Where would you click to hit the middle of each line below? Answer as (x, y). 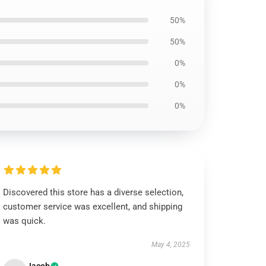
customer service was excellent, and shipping (93, 207)
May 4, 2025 (170, 245)
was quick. (25, 221)
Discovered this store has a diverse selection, (94, 192)
